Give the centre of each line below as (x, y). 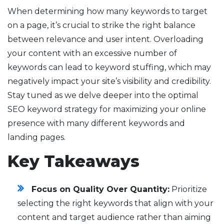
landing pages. (36, 137)
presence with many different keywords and (96, 123)
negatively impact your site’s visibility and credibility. (109, 81)
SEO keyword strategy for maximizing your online (107, 109)
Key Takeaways (73, 161)
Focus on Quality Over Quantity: (100, 189)
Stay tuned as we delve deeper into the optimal (103, 95)
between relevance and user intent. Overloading (105, 39)
